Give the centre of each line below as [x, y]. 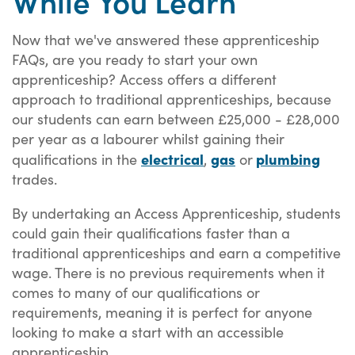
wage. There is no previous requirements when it [168, 273]
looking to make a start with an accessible [148, 332]
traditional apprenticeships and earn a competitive [176, 253]
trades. [36, 178]
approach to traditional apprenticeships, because [172, 98]
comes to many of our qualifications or [136, 292]
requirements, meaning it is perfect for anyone [162, 312]
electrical [172, 158]
